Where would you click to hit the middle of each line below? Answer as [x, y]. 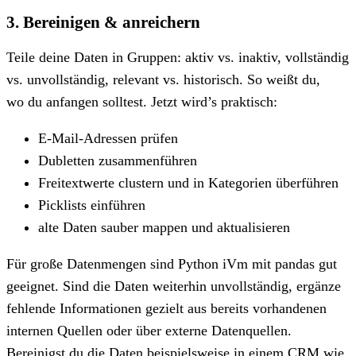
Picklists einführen [92, 205]
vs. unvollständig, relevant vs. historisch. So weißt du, [163, 79]
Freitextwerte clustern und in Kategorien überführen [188, 182]
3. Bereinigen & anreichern [103, 22]
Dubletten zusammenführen [118, 160]
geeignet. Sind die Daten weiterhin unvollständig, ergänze [174, 286]
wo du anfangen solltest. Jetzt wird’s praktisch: [142, 101]
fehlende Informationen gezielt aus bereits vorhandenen [166, 308]
